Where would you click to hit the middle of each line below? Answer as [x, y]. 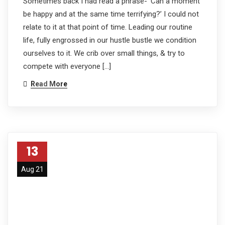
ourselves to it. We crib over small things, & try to [104, 53]
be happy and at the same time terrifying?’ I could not [111, 14]
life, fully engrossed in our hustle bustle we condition [110, 40]
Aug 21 [32, 169]
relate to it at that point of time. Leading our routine [108, 27]
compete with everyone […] [67, 66]
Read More [49, 84]
